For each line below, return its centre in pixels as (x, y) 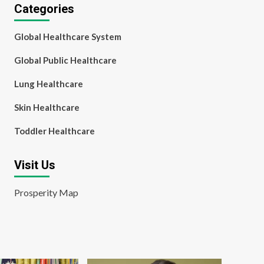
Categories (44, 9)
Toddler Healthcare (54, 131)
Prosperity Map (46, 192)
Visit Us (34, 165)
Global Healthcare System (67, 37)
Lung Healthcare (48, 84)
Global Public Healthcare (65, 60)
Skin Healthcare (47, 107)
